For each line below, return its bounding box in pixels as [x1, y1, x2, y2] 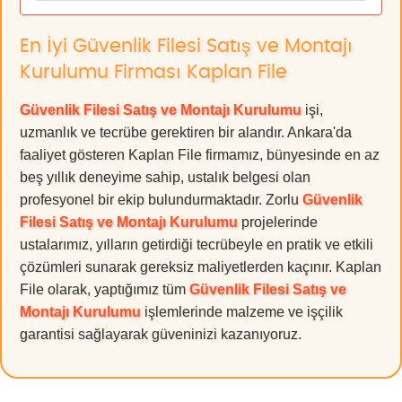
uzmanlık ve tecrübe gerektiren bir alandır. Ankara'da [20, 124, 352, 140]
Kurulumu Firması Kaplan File [20, 62, 287, 82]
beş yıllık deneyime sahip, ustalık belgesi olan [20, 169, 310, 185]
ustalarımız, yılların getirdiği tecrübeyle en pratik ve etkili [20, 236, 373, 252]
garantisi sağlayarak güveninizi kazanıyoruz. [20, 326, 301, 342]
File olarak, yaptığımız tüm [20, 281, 189, 297]
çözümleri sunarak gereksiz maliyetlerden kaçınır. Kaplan [20, 258, 381, 275]
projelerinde [238, 214, 318, 230]
